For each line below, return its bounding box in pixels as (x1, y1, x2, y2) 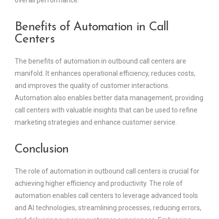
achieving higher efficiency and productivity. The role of (15, 179, 183, 187)
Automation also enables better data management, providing (15, 93, 203, 102)
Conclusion (15, 143, 69, 155)
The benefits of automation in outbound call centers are (15, 57, 186, 65)
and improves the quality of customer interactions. (15, 81, 170, 89)
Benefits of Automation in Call (15, 21, 169, 33)
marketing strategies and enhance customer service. (15, 118, 177, 126)
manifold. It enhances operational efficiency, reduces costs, (15, 69, 196, 77)
